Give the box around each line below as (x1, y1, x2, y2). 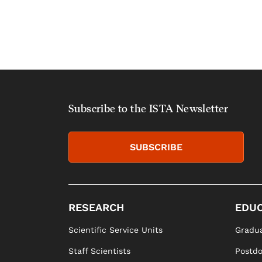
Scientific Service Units (68, 225, 163, 235)
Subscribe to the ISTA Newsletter (68, 101, 229, 115)
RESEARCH (68, 201, 124, 213)
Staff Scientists (68, 246, 130, 256)
